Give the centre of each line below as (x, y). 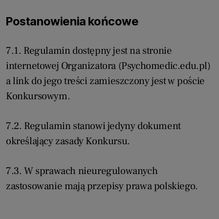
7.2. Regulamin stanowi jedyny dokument (93, 126)
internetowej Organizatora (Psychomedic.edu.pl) (108, 66)
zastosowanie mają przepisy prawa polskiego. (102, 186)
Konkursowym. (38, 96)
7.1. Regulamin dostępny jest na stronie (89, 51)
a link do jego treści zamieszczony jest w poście (105, 81)
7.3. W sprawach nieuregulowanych (82, 171)
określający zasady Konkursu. (68, 141)
